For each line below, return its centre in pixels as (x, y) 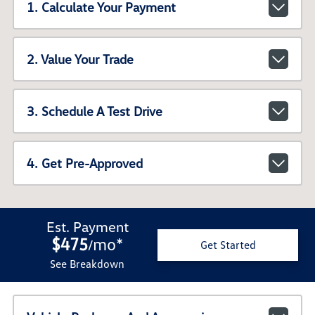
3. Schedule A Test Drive (94, 111)
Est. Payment (87, 226)
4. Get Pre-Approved (84, 163)
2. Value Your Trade (80, 59)
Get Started (228, 245)
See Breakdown (87, 263)
